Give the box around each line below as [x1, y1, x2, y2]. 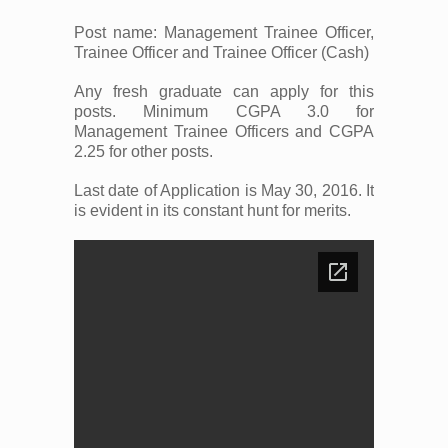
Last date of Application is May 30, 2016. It [74, 182, 374, 200]
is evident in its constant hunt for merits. [74, 202, 351, 220]
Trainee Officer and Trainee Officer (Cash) [74, 44, 369, 62]
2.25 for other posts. [74, 143, 213, 161]
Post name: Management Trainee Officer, [74, 24, 374, 42]
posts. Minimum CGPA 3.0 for [74, 103, 374, 121]
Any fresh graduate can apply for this [74, 83, 374, 101]
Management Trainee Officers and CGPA [74, 123, 374, 141]
